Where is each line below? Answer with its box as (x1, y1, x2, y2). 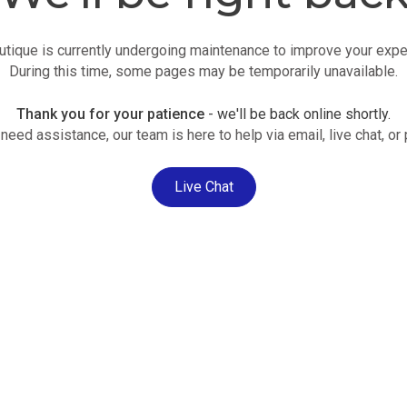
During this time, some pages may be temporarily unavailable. (9, 63, 398, 80)
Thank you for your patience (16, 105, 204, 123)
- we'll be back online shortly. (204, 105, 391, 123)
